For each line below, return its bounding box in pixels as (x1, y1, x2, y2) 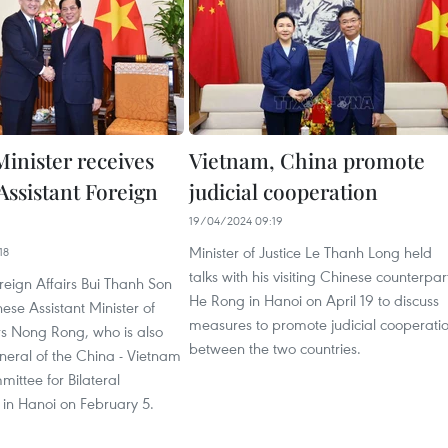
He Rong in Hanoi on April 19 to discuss (189, 290, 439, 311)
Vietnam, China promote (189, 146, 425, 175)
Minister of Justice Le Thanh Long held (189, 242, 432, 263)
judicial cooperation (189, 177, 378, 206)
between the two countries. (189, 338, 361, 359)
